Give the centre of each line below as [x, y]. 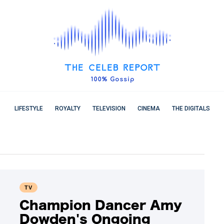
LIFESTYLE [28, 108]
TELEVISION [109, 108]
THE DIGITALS [191, 108]
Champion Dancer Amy [101, 205]
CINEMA [148, 108]
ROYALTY [67, 108]
